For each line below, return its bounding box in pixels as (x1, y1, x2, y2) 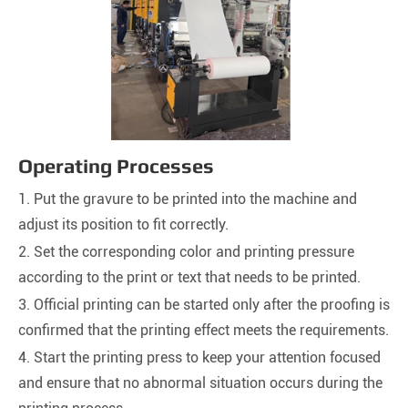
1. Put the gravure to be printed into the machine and (18, 190, 357, 209)
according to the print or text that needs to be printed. (18, 269, 361, 287)
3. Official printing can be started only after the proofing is (18, 296, 390, 314)
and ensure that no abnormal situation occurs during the (18, 374, 382, 393)
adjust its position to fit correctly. (18, 216, 229, 234)
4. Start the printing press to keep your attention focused (18, 349, 381, 367)
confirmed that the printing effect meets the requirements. (18, 321, 389, 340)
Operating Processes (18, 154, 214, 178)
